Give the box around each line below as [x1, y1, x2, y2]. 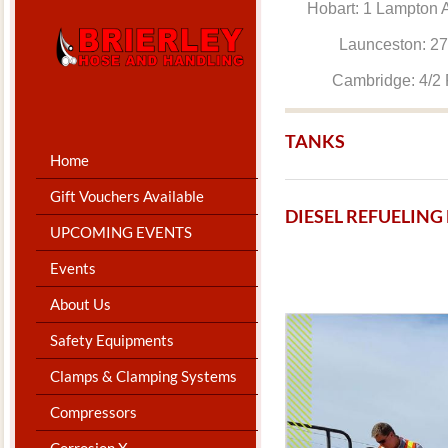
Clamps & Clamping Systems [50, 366, 237, 385]
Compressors [50, 402, 137, 421]
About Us [50, 294, 111, 313]
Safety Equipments [50, 330, 174, 349]
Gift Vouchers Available [50, 186, 204, 205]
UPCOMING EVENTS [50, 222, 192, 241]
